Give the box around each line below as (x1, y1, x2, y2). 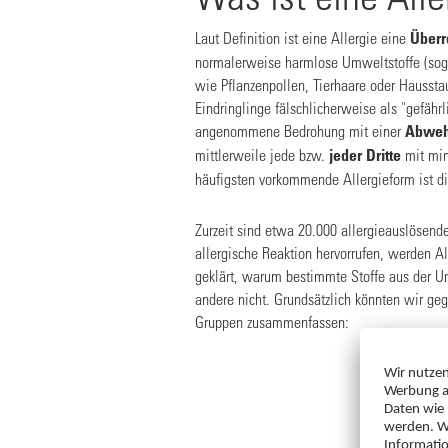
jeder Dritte (329, 145, 401, 165)
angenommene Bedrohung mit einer (195, 121, 405, 140)
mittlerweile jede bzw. (195, 145, 329, 164)
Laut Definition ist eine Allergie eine (195, 28, 410, 47)
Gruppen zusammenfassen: (195, 312, 353, 331)
